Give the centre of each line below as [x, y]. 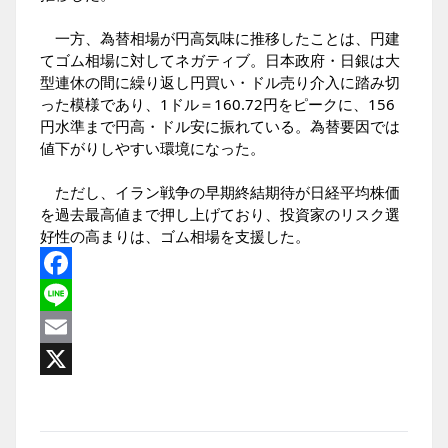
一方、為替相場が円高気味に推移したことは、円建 [220, 38]
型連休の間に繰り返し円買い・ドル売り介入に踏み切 [220, 82]
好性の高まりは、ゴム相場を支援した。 [175, 236]
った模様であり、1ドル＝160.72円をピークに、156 [217, 104]
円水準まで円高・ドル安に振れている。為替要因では [220, 126]
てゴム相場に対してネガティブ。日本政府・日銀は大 [220, 60]
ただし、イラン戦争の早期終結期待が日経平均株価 [220, 192]
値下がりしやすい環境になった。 [152, 148]
